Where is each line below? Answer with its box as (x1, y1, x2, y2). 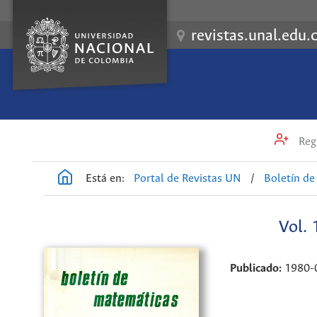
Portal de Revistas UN (134, 172, 242, 185)
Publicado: (229, 262, 284, 275)
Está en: (86, 172, 125, 185)
